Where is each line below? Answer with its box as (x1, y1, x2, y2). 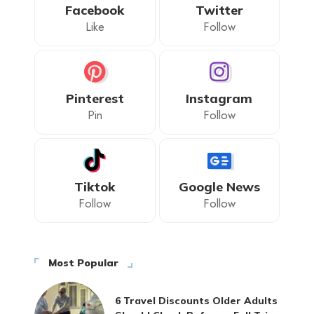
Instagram (186, 90, 253, 107)
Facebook (65, 2, 125, 19)
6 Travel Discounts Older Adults (115, 294, 278, 308)
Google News (178, 179, 260, 196)
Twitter (195, 2, 243, 19)
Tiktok (74, 179, 116, 196)
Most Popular (48, 257, 118, 270)
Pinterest (65, 90, 124, 107)
